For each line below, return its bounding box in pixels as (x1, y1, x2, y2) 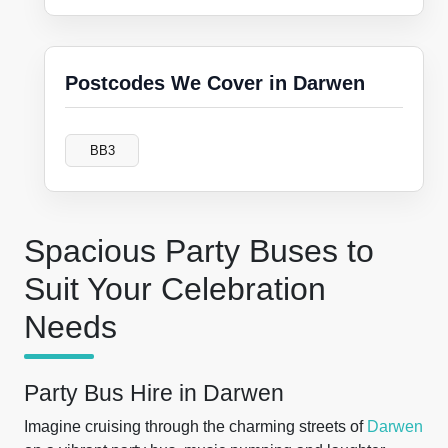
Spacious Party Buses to (24, 233, 374, 269)
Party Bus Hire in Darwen (24, 380, 284, 406)
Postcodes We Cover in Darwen (65, 72, 365, 94)
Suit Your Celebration (24, 271, 326, 307)
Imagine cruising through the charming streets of (24, 418, 367, 435)
